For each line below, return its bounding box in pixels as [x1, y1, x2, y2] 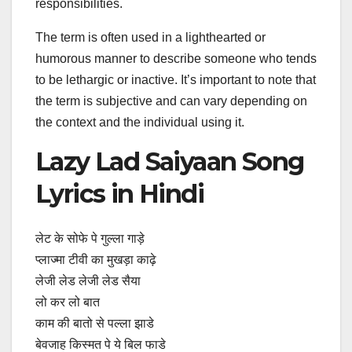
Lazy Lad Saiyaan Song [35, 146, 304, 178]
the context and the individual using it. [35, 115, 244, 130]
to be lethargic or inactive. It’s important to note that [35, 73, 316, 87]
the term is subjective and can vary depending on [35, 94, 307, 108]
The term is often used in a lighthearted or [35, 31, 266, 45]
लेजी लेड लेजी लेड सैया [35, 273, 141, 288]
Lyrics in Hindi [35, 178, 203, 210]
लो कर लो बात [35, 295, 100, 309]
